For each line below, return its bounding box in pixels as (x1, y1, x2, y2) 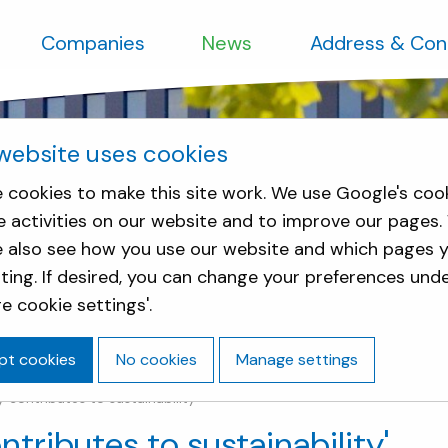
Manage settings (235, 348, 358, 370)
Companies (40, 30, 145, 56)
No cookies (115, 348, 197, 370)
